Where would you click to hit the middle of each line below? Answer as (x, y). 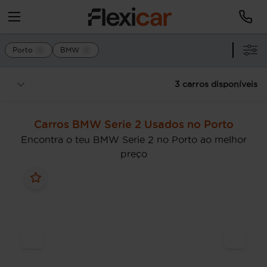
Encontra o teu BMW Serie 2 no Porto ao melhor (133, 139)
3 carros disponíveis (216, 84)
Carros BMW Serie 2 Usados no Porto (133, 124)
